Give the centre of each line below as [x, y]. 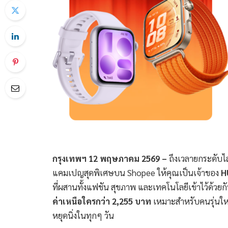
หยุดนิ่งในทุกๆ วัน [83, 215]
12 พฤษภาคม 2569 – [129, 158]
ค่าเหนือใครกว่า [82, 201]
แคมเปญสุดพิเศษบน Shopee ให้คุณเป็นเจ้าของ [137, 172]
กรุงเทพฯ [70, 158]
